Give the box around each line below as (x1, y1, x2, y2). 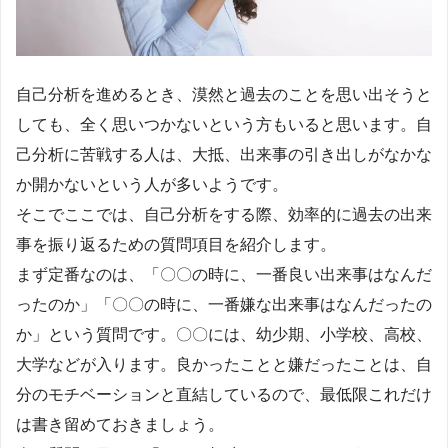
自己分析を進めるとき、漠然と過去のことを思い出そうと (16, 85, 432, 103)
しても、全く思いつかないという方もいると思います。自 (16, 115, 432, 133)
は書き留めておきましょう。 (16, 415, 224, 433)
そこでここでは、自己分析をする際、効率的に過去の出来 (16, 205, 432, 223)
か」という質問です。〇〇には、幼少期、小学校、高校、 (16, 325, 432, 343)
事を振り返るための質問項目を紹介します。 (16, 235, 336, 253)
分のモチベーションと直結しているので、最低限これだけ (16, 385, 432, 403)
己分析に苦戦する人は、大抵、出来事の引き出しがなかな (16, 145, 432, 163)
